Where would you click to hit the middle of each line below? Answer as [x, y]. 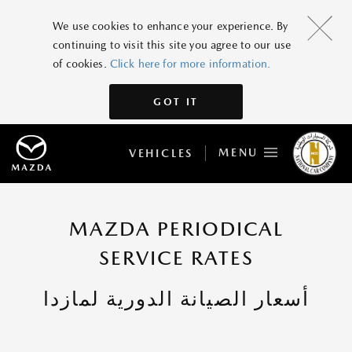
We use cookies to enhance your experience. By [170, 26]
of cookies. [81, 63]
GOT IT [176, 101]
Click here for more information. [190, 63]
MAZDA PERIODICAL [176, 229]
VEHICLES [161, 153]
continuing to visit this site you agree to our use [172, 44]
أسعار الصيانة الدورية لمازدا [176, 299]
